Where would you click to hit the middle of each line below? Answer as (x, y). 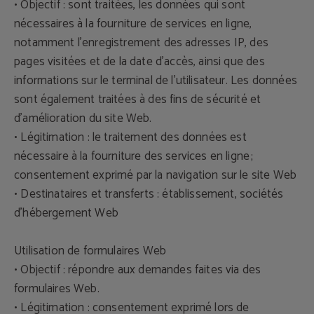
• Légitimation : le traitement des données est (130, 137)
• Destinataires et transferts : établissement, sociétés (149, 194)
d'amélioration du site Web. (83, 118)
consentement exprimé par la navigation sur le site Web (156, 175)
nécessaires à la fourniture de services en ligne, (133, 24)
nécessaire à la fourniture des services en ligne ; (134, 156)
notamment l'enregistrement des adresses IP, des (141, 43)
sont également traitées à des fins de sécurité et (138, 100)
